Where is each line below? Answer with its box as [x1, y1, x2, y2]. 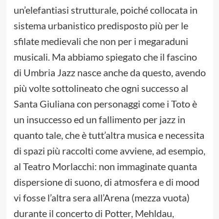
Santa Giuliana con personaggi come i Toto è [13, 98, 197, 110]
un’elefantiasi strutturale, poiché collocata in [13, 4, 197, 16]
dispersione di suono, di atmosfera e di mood [13, 176, 199, 188]
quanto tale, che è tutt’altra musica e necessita [13, 129, 204, 141]
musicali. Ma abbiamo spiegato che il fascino [13, 51, 197, 63]
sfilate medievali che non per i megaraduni [13, 35, 188, 47]
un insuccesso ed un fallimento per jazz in [13, 113, 185, 126]
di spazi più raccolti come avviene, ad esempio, [13, 145, 205, 157]
